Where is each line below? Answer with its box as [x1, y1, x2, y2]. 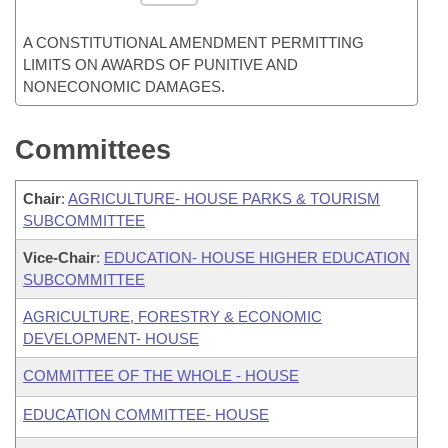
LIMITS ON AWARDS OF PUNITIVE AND [23, 56, 298, 73]
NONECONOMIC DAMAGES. [23, 78, 225, 95]
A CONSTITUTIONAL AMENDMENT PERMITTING [23, 34, 364, 51]
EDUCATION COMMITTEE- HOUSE [23, 406, 269, 423]
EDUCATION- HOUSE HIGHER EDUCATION [104, 249, 410, 266]
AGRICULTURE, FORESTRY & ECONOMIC [23, 308, 322, 325]
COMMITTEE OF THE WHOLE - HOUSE [23, 367, 299, 384]
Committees [15, 135, 171, 165]
